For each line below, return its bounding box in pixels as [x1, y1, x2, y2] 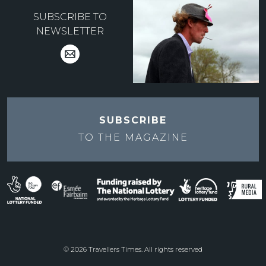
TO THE [78, 132, 125, 144]
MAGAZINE [124, 132, 188, 144]
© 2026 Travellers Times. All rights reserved [64, 245, 202, 254]
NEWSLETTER [36, 25, 104, 37]
